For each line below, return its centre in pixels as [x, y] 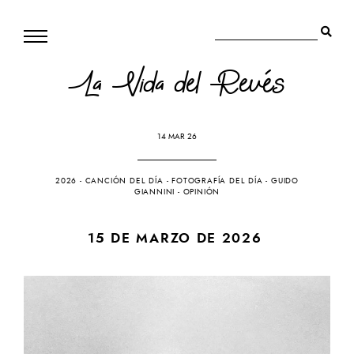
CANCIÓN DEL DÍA [124, 181]
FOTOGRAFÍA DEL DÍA [217, 181]
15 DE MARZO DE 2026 [175, 237]
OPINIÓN [201, 192]
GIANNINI [154, 192]
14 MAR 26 [177, 136]
